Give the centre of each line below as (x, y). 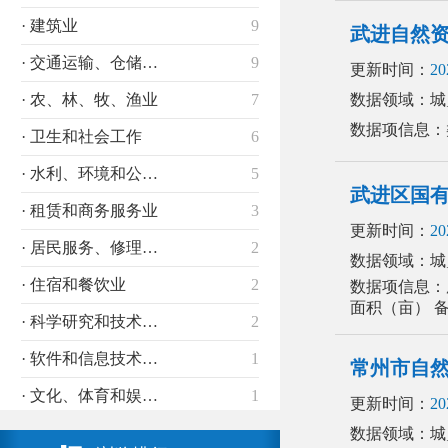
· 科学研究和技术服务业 (150, 321)
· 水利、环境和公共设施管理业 (150, 173)
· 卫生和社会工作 (81, 136)
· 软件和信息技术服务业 (150, 358)
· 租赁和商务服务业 (89, 210)
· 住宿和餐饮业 (73, 284)
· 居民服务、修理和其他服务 (150, 247)
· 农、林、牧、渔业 (89, 99)
